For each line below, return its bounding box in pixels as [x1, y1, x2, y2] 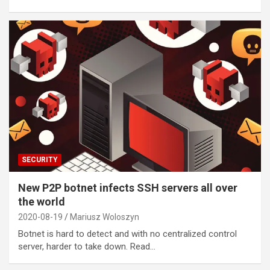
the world [18, 195, 65, 208]
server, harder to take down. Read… [18, 240, 155, 252]
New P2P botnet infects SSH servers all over [18, 181, 237, 194]
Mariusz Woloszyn [70, 212, 139, 222]
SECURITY [22, 155, 58, 164]
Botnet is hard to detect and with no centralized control [18, 228, 237, 239]
